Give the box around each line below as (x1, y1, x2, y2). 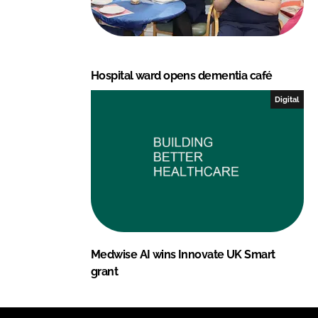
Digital (275, 94, 300, 104)
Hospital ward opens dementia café (91, 68, 273, 82)
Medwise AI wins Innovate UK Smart (91, 247, 275, 261)
